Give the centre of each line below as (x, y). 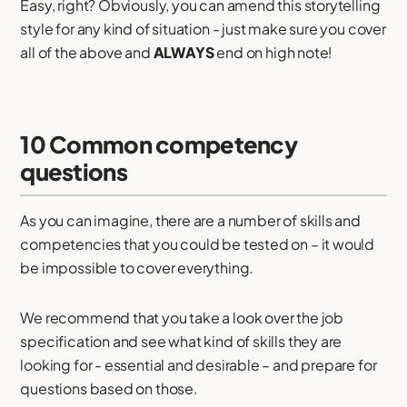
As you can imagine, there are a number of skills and (190, 221)
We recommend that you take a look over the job (182, 318)
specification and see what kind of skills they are (181, 342)
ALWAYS (184, 53)
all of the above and (87, 53)
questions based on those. (109, 389)
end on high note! (273, 53)
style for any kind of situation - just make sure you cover (203, 29)
